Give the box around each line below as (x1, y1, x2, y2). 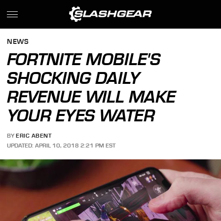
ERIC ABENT (16, 132, 52, 140)
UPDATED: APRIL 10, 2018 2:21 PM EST (7, 142, 116, 149)
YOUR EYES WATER (7, 106, 155, 125)
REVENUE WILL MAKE (7, 87, 176, 107)
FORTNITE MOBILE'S (7, 49, 161, 69)
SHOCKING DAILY (7, 68, 141, 88)
